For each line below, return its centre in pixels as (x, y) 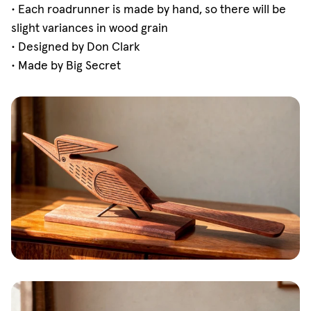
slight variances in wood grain (89, 27)
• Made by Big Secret (66, 65)
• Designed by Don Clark (75, 46)
